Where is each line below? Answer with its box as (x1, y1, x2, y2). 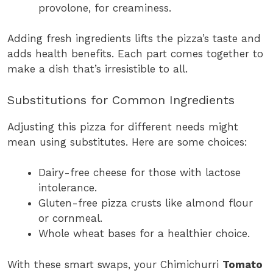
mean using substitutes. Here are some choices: (7, 135, 247, 148)
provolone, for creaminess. (38, 1, 171, 14)
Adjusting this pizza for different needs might (7, 120, 238, 133)
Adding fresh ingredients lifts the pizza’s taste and (7, 32, 261, 45)
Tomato (222, 258, 263, 271)
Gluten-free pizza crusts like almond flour (38, 197, 253, 210)
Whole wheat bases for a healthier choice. (38, 227, 250, 240)
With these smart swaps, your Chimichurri (7, 258, 222, 271)
